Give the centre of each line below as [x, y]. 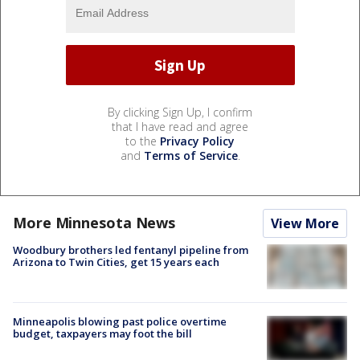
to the [143, 141]
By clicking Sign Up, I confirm [180, 112]
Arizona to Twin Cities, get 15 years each [116, 262]
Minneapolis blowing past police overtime [120, 322]
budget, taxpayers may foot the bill [102, 334]
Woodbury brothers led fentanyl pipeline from [131, 250]
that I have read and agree [180, 127]
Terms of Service [190, 156]
